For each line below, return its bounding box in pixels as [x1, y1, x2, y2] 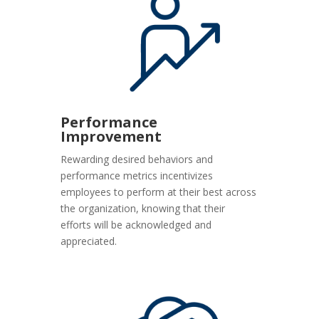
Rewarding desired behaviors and [61, 152, 214, 166]
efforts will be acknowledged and [61, 217, 212, 231]
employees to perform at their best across [61, 184, 257, 199]
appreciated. [61, 234, 117, 248]
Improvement [61, 126, 162, 146]
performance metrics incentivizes [61, 168, 214, 182]
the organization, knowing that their [61, 201, 226, 215]
